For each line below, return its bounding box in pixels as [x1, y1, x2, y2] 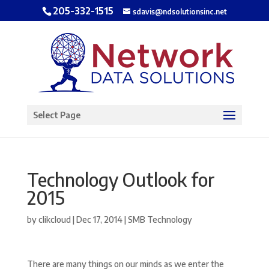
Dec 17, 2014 [76, 214, 122, 225]
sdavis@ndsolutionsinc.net [132, 7, 227, 16]
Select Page [32, 110, 80, 120]
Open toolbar [5, 23, 67, 47]
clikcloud [38, 214, 71, 225]
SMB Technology [127, 214, 192, 225]
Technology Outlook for [26, 168, 215, 191]
